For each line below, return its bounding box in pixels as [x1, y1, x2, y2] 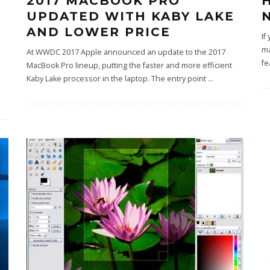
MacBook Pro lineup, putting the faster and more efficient [27, 60, 232, 71]
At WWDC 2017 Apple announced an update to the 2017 [27, 47, 225, 57]
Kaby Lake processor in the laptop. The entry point [27, 74, 208, 84]
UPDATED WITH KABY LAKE [27, 9, 234, 24]
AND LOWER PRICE [27, 25, 171, 39]
